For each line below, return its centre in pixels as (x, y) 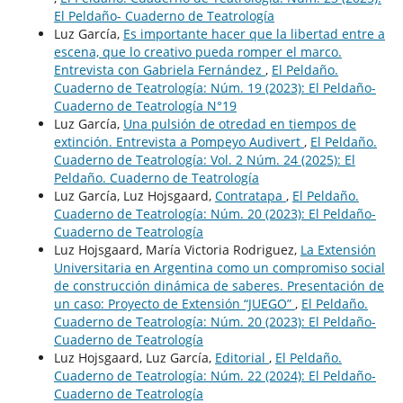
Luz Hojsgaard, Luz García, (134, 358)
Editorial (242, 358)
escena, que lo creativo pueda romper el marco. (197, 52)
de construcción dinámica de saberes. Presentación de (219, 286)
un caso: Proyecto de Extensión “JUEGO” (174, 304)
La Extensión (338, 250)
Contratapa (250, 196)
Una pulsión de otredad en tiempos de (239, 124)
